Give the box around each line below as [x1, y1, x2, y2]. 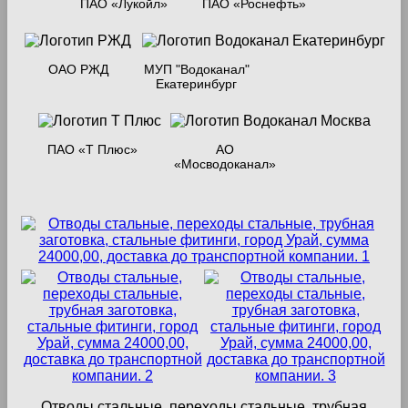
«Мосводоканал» [173, 157, 276, 172]
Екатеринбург [156, 76, 237, 92]
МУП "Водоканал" [143, 62, 250, 77]
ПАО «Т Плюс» [47, 142, 138, 158]
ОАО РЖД [47, 62, 108, 77]
